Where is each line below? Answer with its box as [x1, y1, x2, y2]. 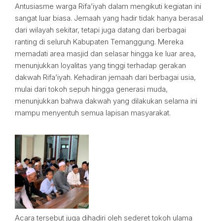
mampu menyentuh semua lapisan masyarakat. [15, 108, 171, 117]
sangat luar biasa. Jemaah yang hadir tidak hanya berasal [15, 13, 203, 23]
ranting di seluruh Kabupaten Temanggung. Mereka [15, 37, 184, 46]
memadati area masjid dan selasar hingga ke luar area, [15, 49, 196, 58]
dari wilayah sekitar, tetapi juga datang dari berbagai [15, 25, 186, 35]
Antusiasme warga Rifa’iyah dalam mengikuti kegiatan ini [15, 1, 201, 11]
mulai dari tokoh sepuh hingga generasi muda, [15, 84, 168, 94]
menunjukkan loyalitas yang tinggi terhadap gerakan [15, 61, 186, 70]
